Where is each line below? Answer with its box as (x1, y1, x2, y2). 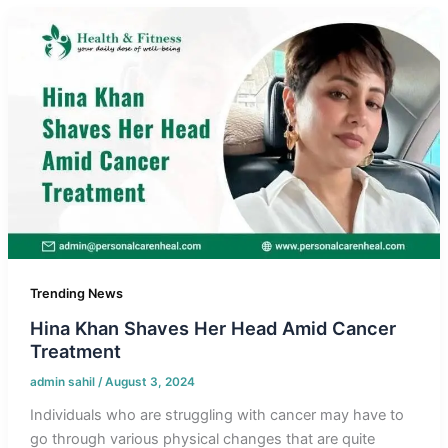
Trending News (29, 285, 123, 301)
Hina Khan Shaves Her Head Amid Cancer (29, 317, 396, 340)
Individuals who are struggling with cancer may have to (29, 406, 404, 425)
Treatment (29, 340, 121, 363)
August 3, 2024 (104, 375, 195, 390)
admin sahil (29, 375, 98, 390)
